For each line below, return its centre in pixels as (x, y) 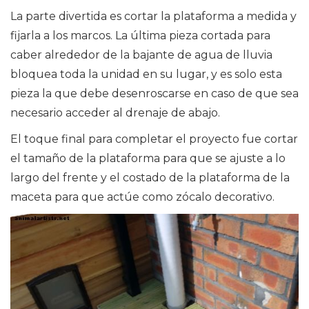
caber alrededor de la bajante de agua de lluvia (141, 55)
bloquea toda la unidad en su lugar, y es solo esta (146, 74)
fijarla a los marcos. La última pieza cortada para (140, 36)
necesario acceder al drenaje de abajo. (115, 113)
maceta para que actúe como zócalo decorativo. (142, 197)
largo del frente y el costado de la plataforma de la (150, 178)
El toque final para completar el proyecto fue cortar (154, 139)
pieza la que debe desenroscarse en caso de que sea (154, 94)
